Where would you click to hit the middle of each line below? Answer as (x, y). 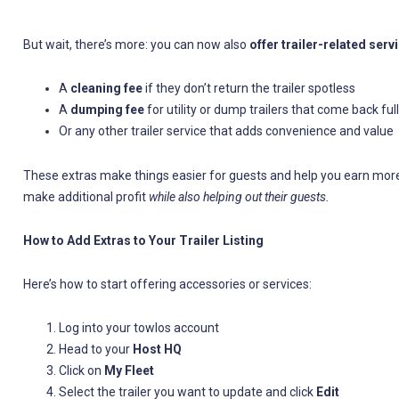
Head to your (95, 350)
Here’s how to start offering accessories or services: (167, 284)
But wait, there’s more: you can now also (136, 45)
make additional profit (85, 196)
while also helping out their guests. (239, 196)
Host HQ (157, 350)
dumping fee (107, 110)
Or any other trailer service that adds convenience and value (226, 131)
